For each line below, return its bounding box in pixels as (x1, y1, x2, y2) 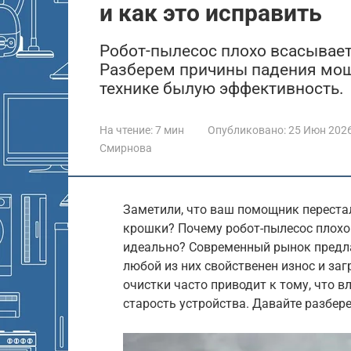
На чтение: (100, 123, 153, 136)
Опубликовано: (208, 123, 286, 136)
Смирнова (100, 141, 152, 154)
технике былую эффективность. (100, 78, 344, 98)
